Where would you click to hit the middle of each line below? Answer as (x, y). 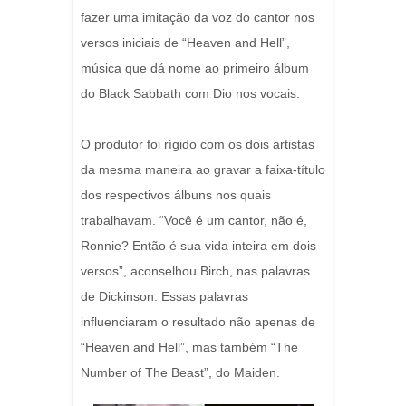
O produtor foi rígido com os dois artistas (198, 144)
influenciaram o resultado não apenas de (198, 322)
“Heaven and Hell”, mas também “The (189, 347)
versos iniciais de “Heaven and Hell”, (185, 43)
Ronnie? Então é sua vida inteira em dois (198, 246)
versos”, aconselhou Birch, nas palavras (195, 271)
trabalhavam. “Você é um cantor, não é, (194, 220)
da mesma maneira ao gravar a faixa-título (203, 169)
